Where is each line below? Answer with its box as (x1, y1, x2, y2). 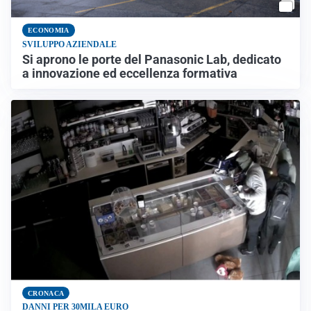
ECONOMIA (28, 26, 69, 34)
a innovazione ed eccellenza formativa (22, 66, 237, 81)
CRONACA (28, 289, 65, 297)
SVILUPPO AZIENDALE (22, 39, 117, 49)
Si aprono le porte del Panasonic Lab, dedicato (22, 52, 281, 67)
